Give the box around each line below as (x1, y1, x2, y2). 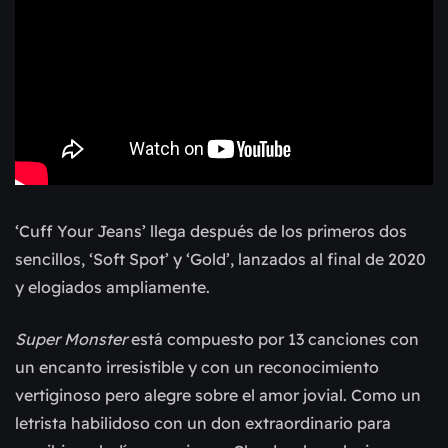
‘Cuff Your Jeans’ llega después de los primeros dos (15, 220, 407, 241)
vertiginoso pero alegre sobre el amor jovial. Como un (15, 384, 421, 405)
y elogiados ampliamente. (15, 276, 210, 297)
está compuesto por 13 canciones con (127, 328, 419, 349)
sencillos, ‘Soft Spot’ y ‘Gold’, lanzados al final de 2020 (15, 248, 426, 269)
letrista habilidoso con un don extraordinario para (15, 412, 391, 433)
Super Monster (15, 328, 127, 349)
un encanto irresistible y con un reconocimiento (15, 356, 379, 377)
